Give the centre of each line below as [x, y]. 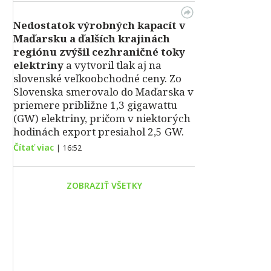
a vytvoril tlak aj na [113, 65]
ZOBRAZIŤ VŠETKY [104, 185]
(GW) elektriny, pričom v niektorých [102, 118]
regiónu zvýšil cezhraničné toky [99, 52]
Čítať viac [34, 147]
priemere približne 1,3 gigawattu [95, 105]
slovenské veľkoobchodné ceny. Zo [97, 78]
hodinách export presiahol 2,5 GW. [99, 132]
